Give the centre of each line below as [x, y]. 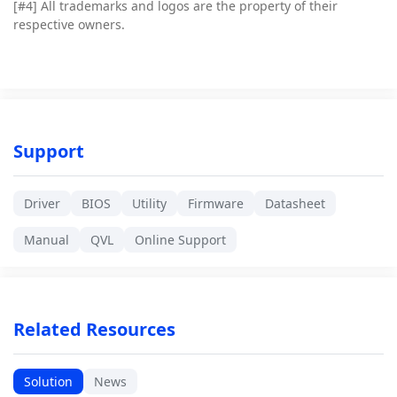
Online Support [180, 240]
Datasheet [295, 204]
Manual [47, 240]
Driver [42, 204]
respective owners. [69, 25]
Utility [149, 204]
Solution [48, 382]
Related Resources [94, 330]
